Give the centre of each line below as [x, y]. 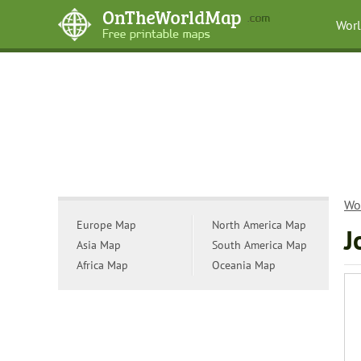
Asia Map [99, 245]
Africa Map [102, 265]
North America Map [259, 225]
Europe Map [106, 225]
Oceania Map [244, 265]
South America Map [259, 245]
